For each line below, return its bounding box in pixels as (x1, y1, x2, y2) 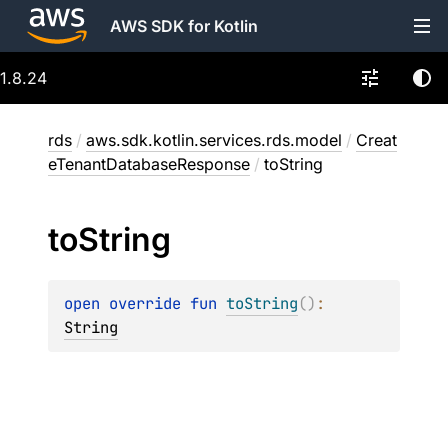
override (109, 293, 190, 314)
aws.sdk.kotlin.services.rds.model (86, 130, 342, 150)
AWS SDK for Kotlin (110, 16, 258, 36)
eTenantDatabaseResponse (48, 154, 250, 174)
